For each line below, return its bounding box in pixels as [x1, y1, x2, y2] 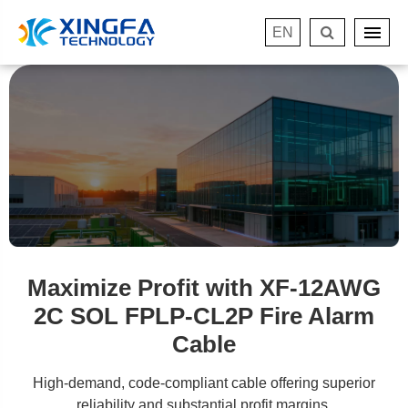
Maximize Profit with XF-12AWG [27, 273, 381, 301]
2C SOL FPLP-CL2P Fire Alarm [34, 301, 374, 330]
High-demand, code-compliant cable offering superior [33, 374, 375, 391]
